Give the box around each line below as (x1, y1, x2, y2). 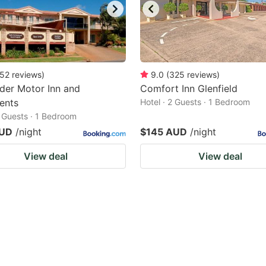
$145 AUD (140, 126, 187, 138)
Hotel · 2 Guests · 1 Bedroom (140, 97, 250, 107)
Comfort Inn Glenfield (140, 83, 237, 94)
